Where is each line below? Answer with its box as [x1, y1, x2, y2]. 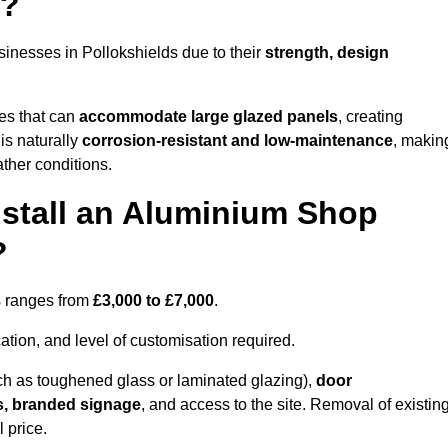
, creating [338, 108, 403, 126]
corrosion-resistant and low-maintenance [82, 132, 393, 150]
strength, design [265, 44, 389, 62]
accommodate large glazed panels [79, 108, 338, 126]
